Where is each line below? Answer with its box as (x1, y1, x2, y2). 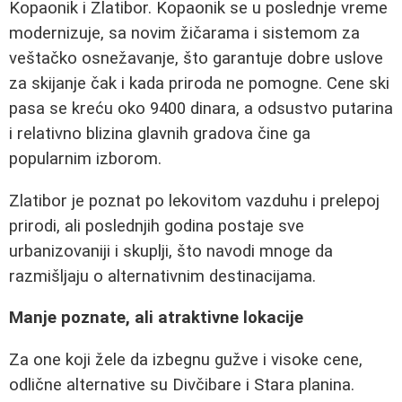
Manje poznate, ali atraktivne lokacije (9, 308, 303, 328)
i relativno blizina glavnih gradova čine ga (9, 124, 310, 144)
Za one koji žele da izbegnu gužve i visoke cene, (9, 349, 363, 370)
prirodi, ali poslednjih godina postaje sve (9, 215, 304, 236)
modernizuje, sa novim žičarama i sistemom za (9, 23, 360, 43)
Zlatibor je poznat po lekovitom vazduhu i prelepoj (9, 190, 380, 211)
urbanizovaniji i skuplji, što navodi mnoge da (9, 240, 333, 261)
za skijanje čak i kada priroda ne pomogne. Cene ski (9, 74, 389, 93)
